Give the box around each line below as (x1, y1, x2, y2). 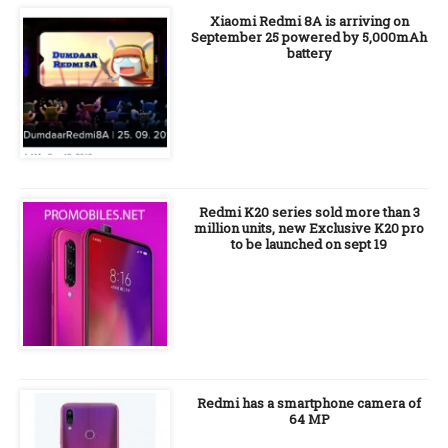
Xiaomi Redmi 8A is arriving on (209, 12, 409, 30)
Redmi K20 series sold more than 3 (198, 203, 420, 221)
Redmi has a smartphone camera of (197, 394, 421, 412)
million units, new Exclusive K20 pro (194, 219, 424, 237)
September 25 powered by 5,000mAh (191, 28, 427, 46)
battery (286, 44, 332, 62)
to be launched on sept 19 (231, 235, 387, 253)
